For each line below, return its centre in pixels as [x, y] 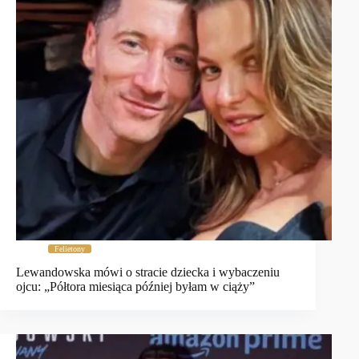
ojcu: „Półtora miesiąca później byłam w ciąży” [135, 286]
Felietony [70, 248]
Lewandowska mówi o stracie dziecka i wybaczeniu [148, 272]
